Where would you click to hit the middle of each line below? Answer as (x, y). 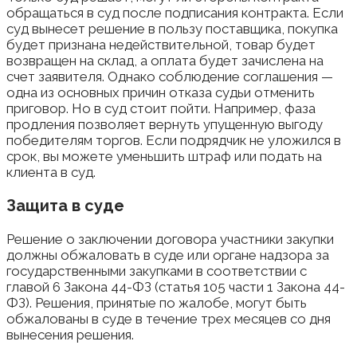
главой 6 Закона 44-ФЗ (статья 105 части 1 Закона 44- (176, 286)
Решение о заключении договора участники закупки (170, 239)
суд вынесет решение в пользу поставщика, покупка (172, 29)
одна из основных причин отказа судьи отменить (161, 92)
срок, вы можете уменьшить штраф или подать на (164, 156)
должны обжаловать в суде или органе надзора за (168, 255)
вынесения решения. (70, 334)
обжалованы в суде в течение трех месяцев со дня (169, 318)
